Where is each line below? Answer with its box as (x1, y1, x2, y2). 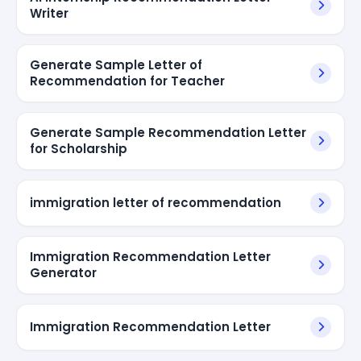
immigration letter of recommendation (30, 193, 281, 211)
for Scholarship (30, 139, 127, 157)
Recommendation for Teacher (30, 72, 225, 89)
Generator (30, 263, 97, 281)
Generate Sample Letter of (30, 56, 202, 73)
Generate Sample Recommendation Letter (30, 123, 306, 141)
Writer (30, 4, 68, 22)
